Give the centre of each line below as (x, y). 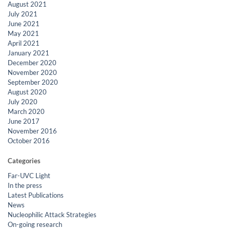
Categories (24, 160)
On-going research (35, 224)
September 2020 (33, 82)
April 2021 (24, 43)
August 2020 (27, 92)
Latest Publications (36, 195)
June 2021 (24, 23)
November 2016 (32, 131)
